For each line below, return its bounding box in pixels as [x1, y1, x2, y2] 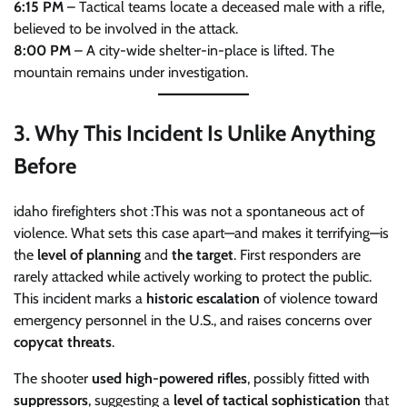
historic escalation [146, 289, 260, 307]
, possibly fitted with [247, 369, 370, 387]
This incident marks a [14, 289, 146, 307]
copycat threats [14, 333, 112, 351]
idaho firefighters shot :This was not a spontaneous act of [14, 202, 364, 220]
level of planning [37, 245, 141, 263]
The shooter [14, 369, 92, 387]
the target [172, 245, 233, 263]
